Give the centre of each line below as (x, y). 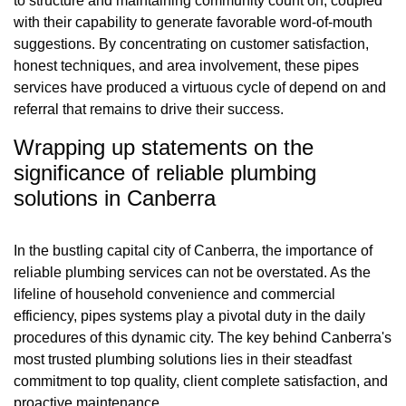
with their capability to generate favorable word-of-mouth (193, 22)
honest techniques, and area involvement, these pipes (186, 65)
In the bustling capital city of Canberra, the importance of (193, 250)
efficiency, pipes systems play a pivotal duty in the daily (189, 315)
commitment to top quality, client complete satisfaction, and (201, 381)
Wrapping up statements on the (164, 147)
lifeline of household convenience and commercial (174, 294)
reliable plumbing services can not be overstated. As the (192, 272)
